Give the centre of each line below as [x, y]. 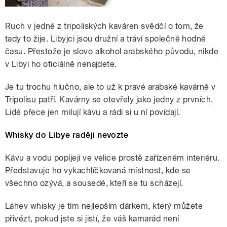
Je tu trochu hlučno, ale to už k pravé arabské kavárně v [110, 87]
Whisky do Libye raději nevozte [67, 135]
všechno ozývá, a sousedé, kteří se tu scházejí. [94, 183]
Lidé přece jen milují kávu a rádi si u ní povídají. [93, 112]
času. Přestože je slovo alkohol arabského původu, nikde [112, 52]
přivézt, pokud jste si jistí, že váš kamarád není [92, 219]
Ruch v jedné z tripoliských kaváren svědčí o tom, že [104, 26]
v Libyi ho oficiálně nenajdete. [61, 64]
